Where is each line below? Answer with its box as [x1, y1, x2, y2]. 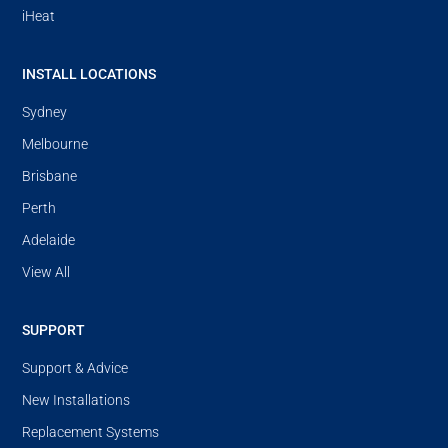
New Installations [22, 391, 131, 408]
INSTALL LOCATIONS [22, 65, 157, 82]
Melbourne [22, 135, 89, 152]
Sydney [22, 103, 68, 120]
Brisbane [22, 167, 78, 184]
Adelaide [22, 231, 76, 248]
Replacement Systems [22, 423, 160, 440]
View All [22, 263, 71, 280]
